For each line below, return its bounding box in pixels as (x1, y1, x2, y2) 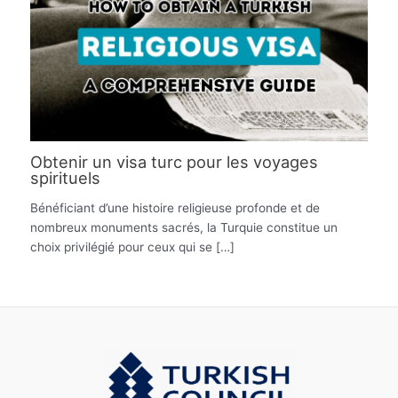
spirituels (30, 168, 101, 188)
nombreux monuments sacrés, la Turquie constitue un (30, 219, 338, 235)
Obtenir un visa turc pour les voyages (30, 152, 319, 172)
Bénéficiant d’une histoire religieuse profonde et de (30, 200, 321, 215)
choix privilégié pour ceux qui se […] (30, 239, 235, 254)
